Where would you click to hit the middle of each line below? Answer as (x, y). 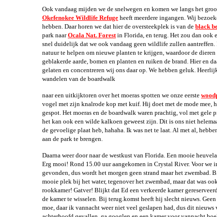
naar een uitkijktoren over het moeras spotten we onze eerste (122, 95)
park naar (55, 35)
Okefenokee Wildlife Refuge (80, 18)
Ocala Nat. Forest (92, 35)
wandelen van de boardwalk (82, 79)
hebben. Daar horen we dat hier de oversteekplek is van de (119, 26)
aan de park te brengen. (76, 139)
